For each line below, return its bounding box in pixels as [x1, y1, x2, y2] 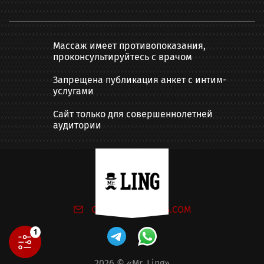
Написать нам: [100, 186, 164, 198]
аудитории [53, 119, 101, 131]
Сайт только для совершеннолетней [53, 108, 213, 120]
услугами [53, 85, 94, 97]
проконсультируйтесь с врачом [53, 51, 192, 62]
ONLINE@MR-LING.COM [91, 203, 191, 215]
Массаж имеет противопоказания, [53, 39, 206, 51]
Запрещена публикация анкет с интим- [53, 74, 226, 85]
